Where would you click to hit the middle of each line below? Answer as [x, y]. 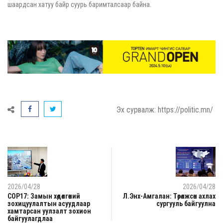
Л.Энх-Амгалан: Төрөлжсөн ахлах [169, 196]
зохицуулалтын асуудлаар [49, 203]
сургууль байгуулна [186, 203]
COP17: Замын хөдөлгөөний [44, 196]
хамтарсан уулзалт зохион [49, 211]
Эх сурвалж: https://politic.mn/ [165, 110]
